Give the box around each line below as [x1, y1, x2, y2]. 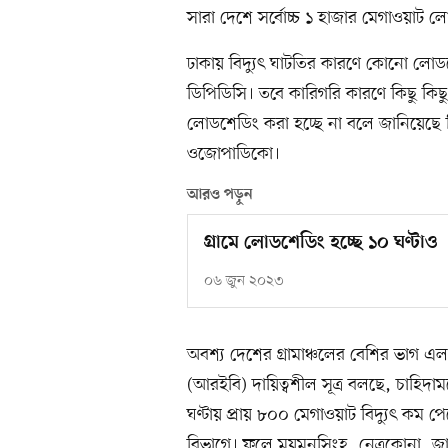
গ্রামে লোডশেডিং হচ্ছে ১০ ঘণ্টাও [204, 232, 437, 256]
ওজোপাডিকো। [187, 142, 280, 167]
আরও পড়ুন [187, 186, 253, 205]
